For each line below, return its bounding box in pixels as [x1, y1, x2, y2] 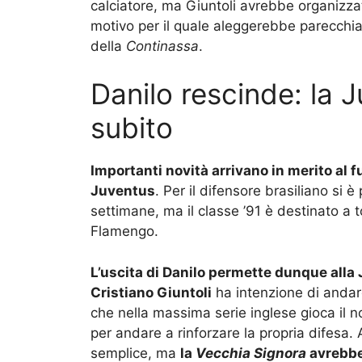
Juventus [90, 183, 155, 200]
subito [90, 111, 173, 145]
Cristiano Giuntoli [90, 284, 212, 301]
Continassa [126, 37, 199, 54]
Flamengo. [90, 223, 158, 240]
